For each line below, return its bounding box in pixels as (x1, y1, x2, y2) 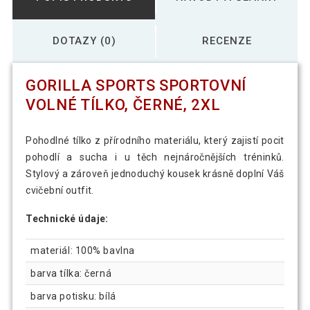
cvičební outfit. (26, 185, 94, 197)
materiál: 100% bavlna (30, 244, 135, 256)
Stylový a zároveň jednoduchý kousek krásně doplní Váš (26, 168, 284, 180)
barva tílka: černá (30, 267, 112, 279)
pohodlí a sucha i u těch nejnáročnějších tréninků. (26, 152, 284, 163)
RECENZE (202, 34, 252, 47)
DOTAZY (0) (53, 34, 116, 47)
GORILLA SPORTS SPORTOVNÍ (26, 77, 246, 95)
